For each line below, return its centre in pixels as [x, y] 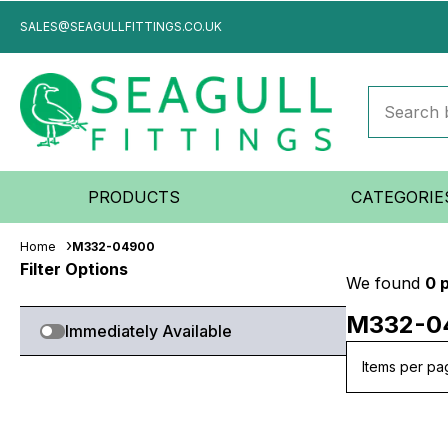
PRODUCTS [134, 197]
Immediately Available [148, 331]
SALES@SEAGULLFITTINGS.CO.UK [121, 26]
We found [385, 283]
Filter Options [74, 269]
